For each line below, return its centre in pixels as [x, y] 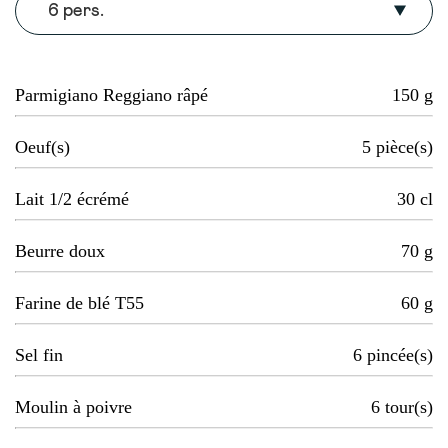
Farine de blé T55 [79, 303]
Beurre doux [60, 251]
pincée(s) [400, 355]
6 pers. [76, 11]
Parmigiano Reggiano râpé [111, 95]
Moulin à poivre [73, 407]
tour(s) [409, 407]
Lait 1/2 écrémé [72, 199]
